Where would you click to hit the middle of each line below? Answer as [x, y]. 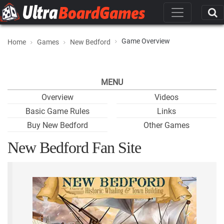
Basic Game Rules [57, 111]
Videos [166, 97]
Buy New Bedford [57, 125]
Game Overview [146, 41]
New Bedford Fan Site [74, 147]
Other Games [166, 125]
